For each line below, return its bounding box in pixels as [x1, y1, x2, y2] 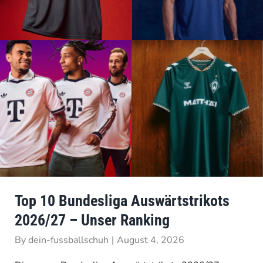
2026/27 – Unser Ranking [14, 211, 170, 230]
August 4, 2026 [116, 234, 184, 247]
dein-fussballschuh [28, 234, 109, 247]
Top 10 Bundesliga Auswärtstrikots [14, 192, 230, 210]
